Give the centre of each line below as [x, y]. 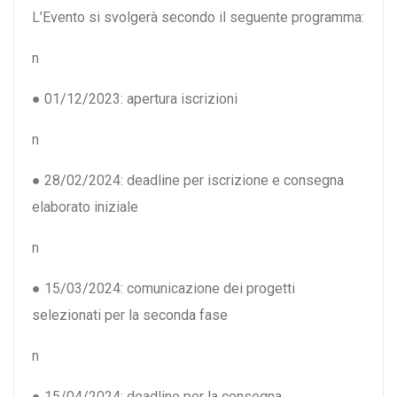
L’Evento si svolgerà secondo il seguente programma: [198, 18]
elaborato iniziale [85, 207]
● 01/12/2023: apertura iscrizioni [135, 99]
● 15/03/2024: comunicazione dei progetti [163, 289]
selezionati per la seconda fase [130, 315]
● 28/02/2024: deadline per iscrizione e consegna [188, 181]
